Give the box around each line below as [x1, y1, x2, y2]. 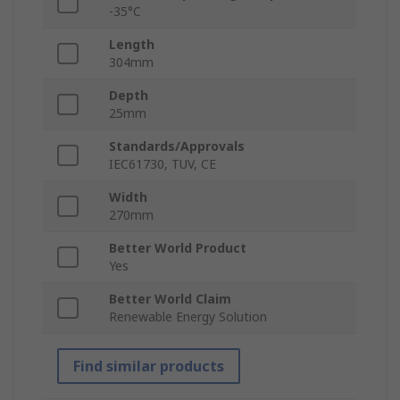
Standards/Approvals [109, 137, 245, 155]
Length [109, 36, 154, 54]
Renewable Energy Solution [109, 308, 267, 326]
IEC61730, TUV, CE [109, 155, 216, 173]
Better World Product [109, 239, 246, 257]
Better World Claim [109, 290, 231, 308]
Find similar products [73, 356, 224, 377]
